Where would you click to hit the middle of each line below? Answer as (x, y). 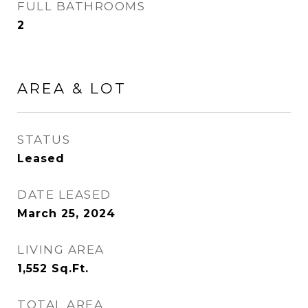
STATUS (44, 140)
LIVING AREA (61, 250)
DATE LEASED (64, 195)
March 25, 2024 (66, 213)
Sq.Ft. (70, 268)
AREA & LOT (72, 88)
